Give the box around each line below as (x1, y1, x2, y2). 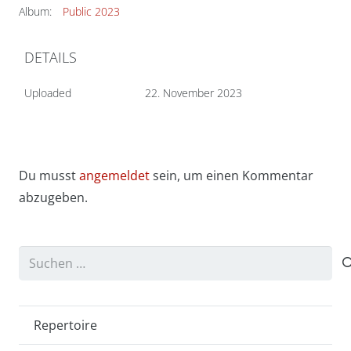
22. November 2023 (145, 85, 243, 100)
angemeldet (79, 166, 150, 184)
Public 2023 (63, 3, 120, 19)
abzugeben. (19, 188, 88, 206)
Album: (19, 3, 52, 19)
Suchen (18, 247, 62, 265)
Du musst (19, 166, 79, 184)
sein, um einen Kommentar (150, 166, 313, 184)
